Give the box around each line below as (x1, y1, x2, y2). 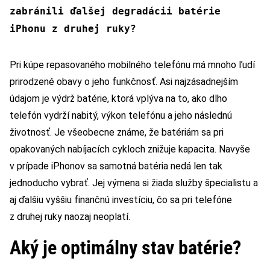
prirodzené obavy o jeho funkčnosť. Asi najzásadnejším (10, 75, 238, 87)
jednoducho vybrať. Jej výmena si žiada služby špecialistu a (10, 177, 258, 189)
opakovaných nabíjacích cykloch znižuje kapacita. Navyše (10, 143, 250, 155)
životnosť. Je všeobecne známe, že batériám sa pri (10, 126, 224, 138)
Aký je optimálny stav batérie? (10, 236, 241, 259)
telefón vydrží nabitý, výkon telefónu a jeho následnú (10, 109, 232, 121)
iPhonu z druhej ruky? (10, 22, 142, 34)
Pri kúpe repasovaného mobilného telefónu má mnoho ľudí (10, 58, 255, 71)
